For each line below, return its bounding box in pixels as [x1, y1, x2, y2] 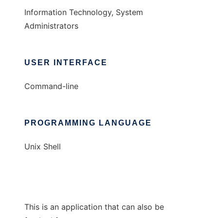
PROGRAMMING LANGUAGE [24, 119, 152, 127]
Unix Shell [24, 142, 61, 152]
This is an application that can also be [24, 202, 164, 212]
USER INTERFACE [24, 58, 108, 67]
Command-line [24, 81, 78, 91]
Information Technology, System [24, 7, 143, 18]
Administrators [24, 21, 78, 31]
